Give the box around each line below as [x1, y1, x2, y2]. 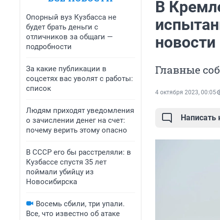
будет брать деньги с [26, 23, 98, 31]
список [26, 84, 51, 93]
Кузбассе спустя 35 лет [26, 158, 107, 166]
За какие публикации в [26, 64, 107, 73]
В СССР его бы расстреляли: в [26, 148, 131, 157]
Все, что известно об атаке [26, 209, 120, 218]
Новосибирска [26, 177, 77, 186]
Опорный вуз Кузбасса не [26, 13, 116, 22]
